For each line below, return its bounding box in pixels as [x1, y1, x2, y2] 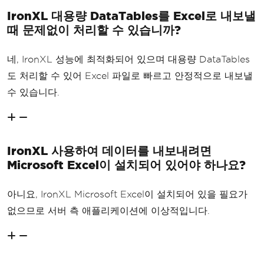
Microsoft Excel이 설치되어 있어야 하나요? [7, 157, 246, 171]
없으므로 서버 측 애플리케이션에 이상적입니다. [7, 205, 210, 216]
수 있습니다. [7, 87, 60, 97]
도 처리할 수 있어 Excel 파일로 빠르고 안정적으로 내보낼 [7, 70, 253, 81]
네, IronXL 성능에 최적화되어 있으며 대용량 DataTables [7, 54, 250, 64]
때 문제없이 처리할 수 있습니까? [7, 22, 181, 37]
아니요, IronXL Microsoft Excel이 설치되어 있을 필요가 [7, 189, 247, 199]
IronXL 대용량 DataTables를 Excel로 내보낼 [7, 8, 256, 22]
